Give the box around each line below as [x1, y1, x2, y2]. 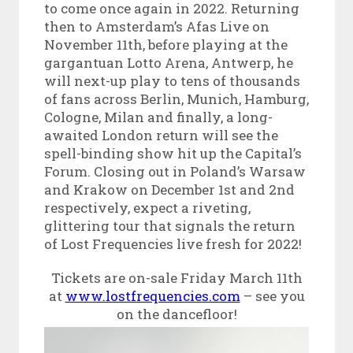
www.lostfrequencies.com [65, 286, 240, 305]
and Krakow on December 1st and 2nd [43, 180, 295, 199]
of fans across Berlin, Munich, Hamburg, [43, 89, 309, 108]
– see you [240, 286, 305, 305]
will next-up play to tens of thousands [43, 71, 300, 90]
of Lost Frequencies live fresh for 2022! [43, 234, 302, 253]
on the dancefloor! [116, 304, 237, 323]
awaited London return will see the [43, 125, 278, 144]
